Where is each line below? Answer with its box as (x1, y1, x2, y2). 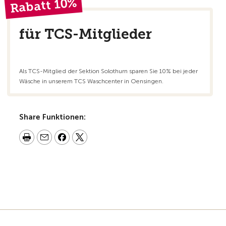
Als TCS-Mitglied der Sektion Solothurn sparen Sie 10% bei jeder (19, 68, 198, 75)
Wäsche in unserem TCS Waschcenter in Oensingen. (19, 78, 163, 85)
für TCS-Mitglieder (19, 26, 152, 42)
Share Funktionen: (19, 112, 86, 122)
